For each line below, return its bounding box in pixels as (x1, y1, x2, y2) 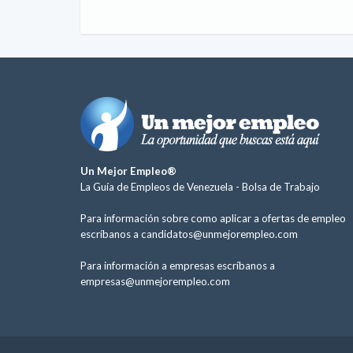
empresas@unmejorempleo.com (80, 275, 230, 288)
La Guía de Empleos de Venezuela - (80, 180, 242, 193)
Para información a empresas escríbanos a (80, 259, 275, 272)
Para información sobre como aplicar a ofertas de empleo (80, 212, 346, 225)
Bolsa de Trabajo (242, 180, 320, 193)
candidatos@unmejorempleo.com (141, 228, 298, 240)
